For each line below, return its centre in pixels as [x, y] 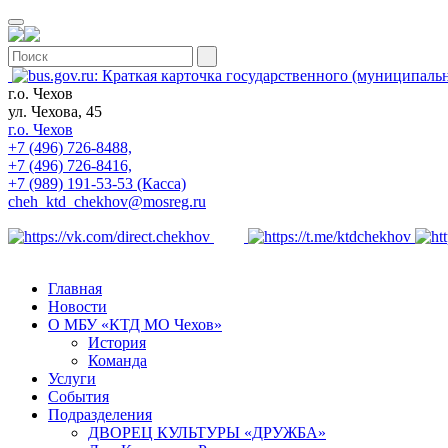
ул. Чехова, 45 [55, 111]
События [78, 396]
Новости [77, 306]
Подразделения [100, 414]
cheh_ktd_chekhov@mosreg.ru [107, 201]
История [117, 342]
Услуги [72, 378]
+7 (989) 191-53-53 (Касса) [97, 183]
